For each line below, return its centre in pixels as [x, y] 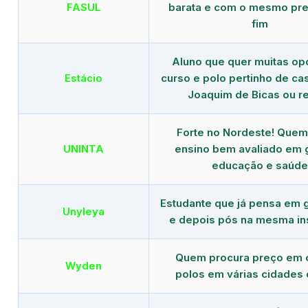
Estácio [84, 78]
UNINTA [84, 148]
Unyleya [84, 211]
